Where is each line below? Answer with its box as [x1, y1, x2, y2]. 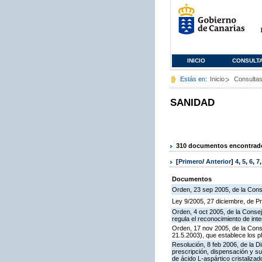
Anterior [206, 158, 231, 166]
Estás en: [180, 75, 207, 82]
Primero [178, 158, 202, 166]
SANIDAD [170, 97, 215, 108]
